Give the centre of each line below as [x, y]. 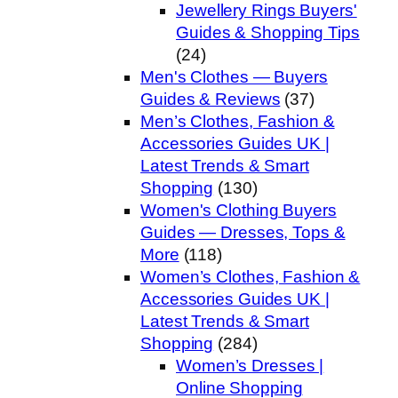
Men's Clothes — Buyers [234, 77]
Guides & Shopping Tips [268, 33]
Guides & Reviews [211, 99]
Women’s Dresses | [250, 366]
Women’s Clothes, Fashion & [251, 277]
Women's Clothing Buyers [239, 211]
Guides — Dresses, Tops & [243, 233]
